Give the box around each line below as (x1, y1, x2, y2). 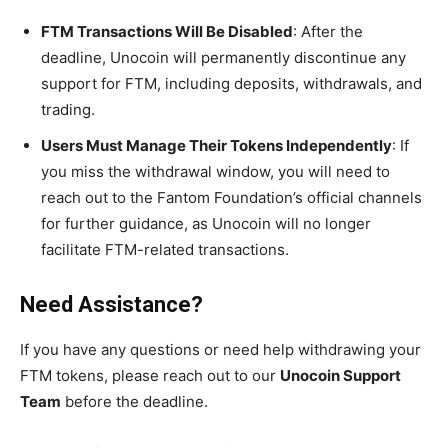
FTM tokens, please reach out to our (20, 366, 280, 386)
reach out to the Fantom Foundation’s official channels (41, 188, 422, 208)
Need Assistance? (20, 292, 203, 318)
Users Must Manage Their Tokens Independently (41, 136, 392, 156)
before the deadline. (61, 392, 208, 412)
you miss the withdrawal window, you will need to (41, 162, 390, 182)
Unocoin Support (280, 366, 401, 386)
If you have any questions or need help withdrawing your (20, 340, 421, 360)
